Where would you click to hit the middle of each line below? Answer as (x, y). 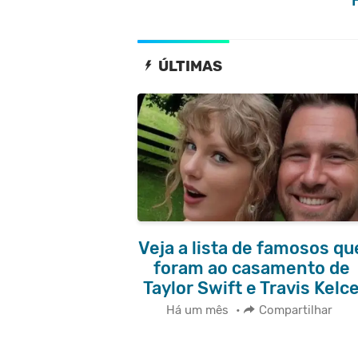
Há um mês (197, 310)
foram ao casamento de (251, 268)
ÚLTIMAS (188, 66)
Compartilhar (296, 310)
